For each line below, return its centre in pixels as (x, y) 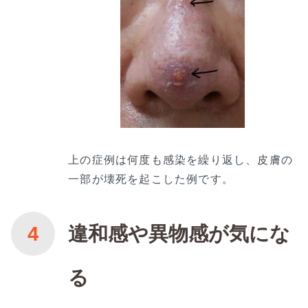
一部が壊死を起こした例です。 (151, 178)
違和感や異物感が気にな (179, 233)
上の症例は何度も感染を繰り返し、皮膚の (180, 159)
